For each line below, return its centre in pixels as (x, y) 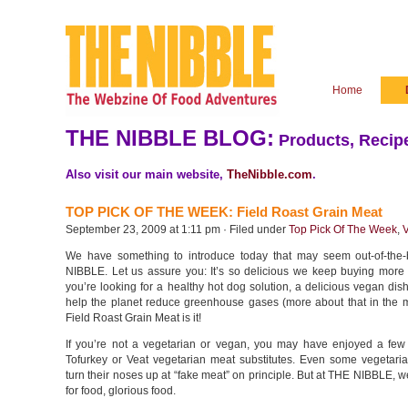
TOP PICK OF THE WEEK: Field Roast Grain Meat (224, 212)
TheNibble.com (270, 174)
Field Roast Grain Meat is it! (133, 318)
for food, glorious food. (121, 391)
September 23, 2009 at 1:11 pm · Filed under (177, 229)
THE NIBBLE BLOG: (170, 138)
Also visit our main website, (146, 174)
